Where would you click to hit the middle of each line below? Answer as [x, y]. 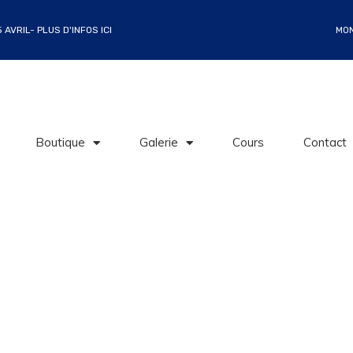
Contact [325, 142]
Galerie [159, 142]
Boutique [61, 142]
